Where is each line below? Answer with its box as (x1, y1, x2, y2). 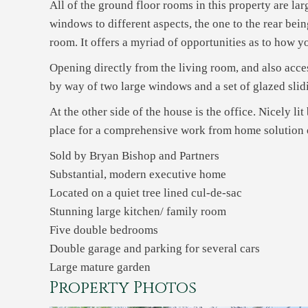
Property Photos (49, 277, 197, 299)
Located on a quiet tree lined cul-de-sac (49, 186, 242, 199)
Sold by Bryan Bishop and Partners (49, 149, 219, 162)
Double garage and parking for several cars (49, 242, 260, 255)
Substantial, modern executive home (49, 168, 226, 181)
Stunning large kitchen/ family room (49, 205, 226, 218)
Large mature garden (49, 261, 151, 274)
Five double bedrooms (49, 223, 158, 236)
